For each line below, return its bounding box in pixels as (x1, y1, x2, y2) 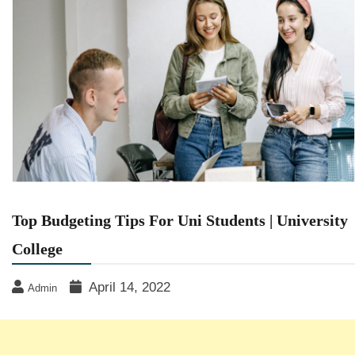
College (12, 239, 63, 258)
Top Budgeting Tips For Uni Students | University (12, 211, 348, 229)
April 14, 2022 (89, 279, 170, 295)
